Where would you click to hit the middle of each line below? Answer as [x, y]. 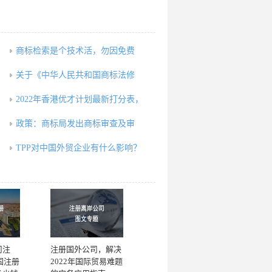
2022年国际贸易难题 [87, 261]
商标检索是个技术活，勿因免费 [75, 51]
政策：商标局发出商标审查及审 [75, 124]
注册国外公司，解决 [86, 249]
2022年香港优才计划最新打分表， [80, 99]
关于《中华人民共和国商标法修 [75, 75]
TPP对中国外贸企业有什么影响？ [79, 148]
